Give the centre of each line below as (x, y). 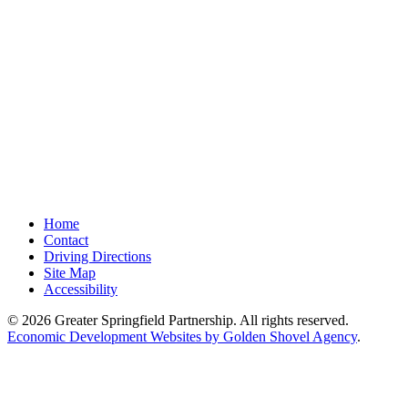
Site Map (70, 272)
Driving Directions (97, 256)
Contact (66, 240)
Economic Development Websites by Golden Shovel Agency (182, 336)
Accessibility (81, 289)
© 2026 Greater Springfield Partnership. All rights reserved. (178, 320)
